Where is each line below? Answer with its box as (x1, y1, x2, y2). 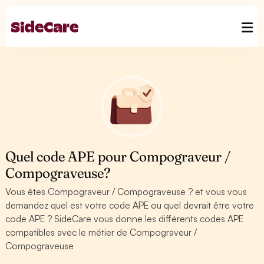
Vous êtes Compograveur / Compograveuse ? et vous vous (5, 186, 247, 197)
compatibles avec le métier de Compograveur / (5, 226, 197, 238)
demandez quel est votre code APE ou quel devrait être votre (5, 199, 255, 211)
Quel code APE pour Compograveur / (5, 148, 231, 165)
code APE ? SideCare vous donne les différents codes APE (5, 213, 244, 225)
